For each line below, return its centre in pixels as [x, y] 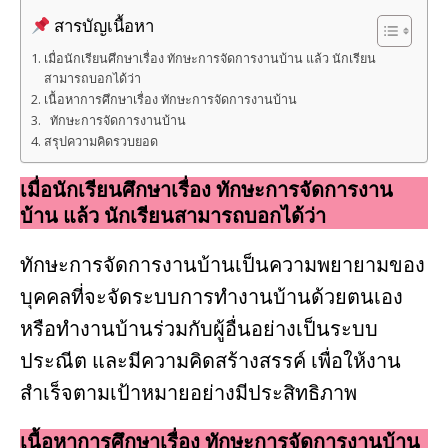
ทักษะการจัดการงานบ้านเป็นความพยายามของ [222, 264]
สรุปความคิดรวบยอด [100, 141]
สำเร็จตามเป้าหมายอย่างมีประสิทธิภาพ [188, 392]
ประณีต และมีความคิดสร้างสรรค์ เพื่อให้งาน [210, 360]
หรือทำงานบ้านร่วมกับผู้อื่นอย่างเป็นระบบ [199, 328]
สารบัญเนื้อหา [102, 26]
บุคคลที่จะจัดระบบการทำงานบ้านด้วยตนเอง [211, 296]
